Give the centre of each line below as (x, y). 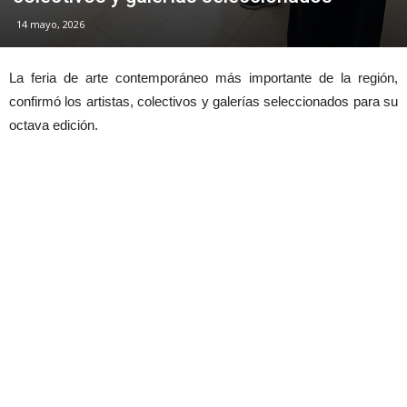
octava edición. (54, 125)
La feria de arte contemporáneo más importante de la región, (203, 78)
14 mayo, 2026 (50, 25)
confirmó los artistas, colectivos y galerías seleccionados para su (203, 102)
